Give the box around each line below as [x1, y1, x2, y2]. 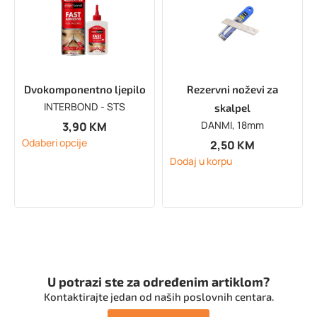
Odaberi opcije [22, 135, 87, 149]
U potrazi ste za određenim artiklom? [47, 273, 270, 289]
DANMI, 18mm [201, 118, 264, 132]
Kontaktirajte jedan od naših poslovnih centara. [43, 289, 274, 303]
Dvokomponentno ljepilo [23, 83, 146, 96]
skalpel [214, 101, 250, 115]
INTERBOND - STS [44, 100, 125, 114]
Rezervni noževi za [187, 83, 278, 96]
